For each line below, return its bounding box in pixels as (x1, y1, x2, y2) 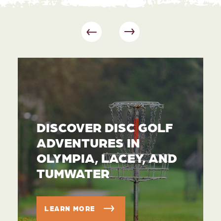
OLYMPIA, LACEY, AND (36, 149, 177, 166)
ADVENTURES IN (36, 134, 140, 150)
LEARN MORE (44, 204, 97, 212)
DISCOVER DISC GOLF (36, 119, 173, 135)
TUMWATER (36, 165, 110, 181)
